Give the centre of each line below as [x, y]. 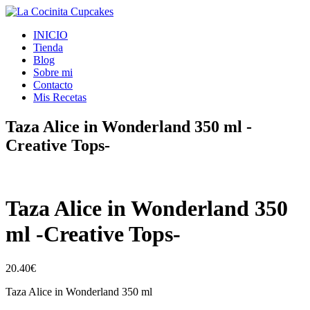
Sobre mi [53, 72]
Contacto [53, 85]
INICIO [51, 35]
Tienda [48, 47]
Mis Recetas [60, 97]
